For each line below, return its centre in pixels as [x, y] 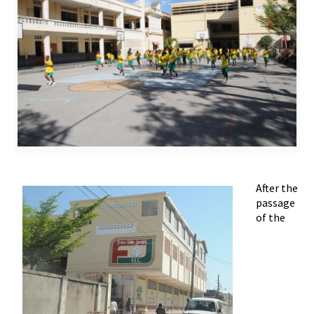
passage [275, 203]
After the [277, 188]
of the [271, 218]
